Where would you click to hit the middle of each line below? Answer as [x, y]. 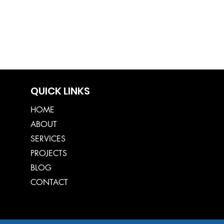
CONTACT [49, 182]
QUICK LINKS [60, 91]
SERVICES [48, 139]
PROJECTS [48, 153]
